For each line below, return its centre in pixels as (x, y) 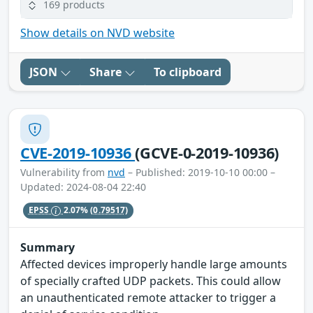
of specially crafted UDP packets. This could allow (151, 281)
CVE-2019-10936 (78, 153)
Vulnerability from (64, 173)
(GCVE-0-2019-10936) (207, 153)
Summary (48, 247)
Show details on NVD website (97, 33)
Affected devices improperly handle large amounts (154, 264)
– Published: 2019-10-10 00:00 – (200, 173)
